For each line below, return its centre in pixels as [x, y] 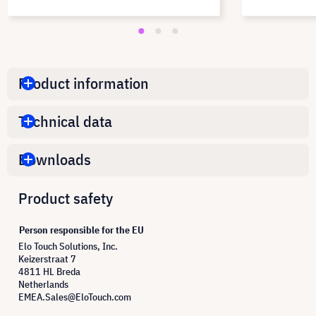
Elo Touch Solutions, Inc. [68, 246]
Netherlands [43, 284]
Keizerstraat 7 [47, 259]
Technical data [65, 121]
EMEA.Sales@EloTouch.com [75, 297]
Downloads [55, 159]
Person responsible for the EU [81, 230]
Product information [84, 83]
